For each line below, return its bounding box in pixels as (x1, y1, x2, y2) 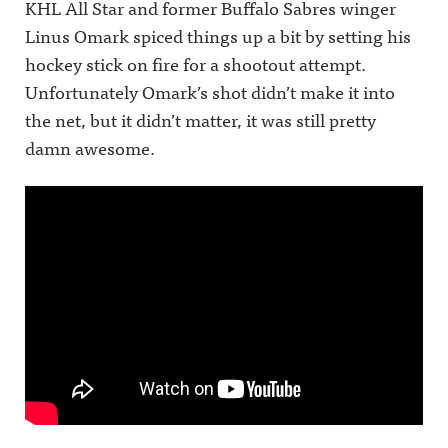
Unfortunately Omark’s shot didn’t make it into (25, 77, 395, 106)
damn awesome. (25, 133, 155, 162)
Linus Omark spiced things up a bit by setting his (25, 21, 411, 50)
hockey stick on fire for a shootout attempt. (25, 49, 366, 78)
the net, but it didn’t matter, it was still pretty (25, 105, 376, 134)
